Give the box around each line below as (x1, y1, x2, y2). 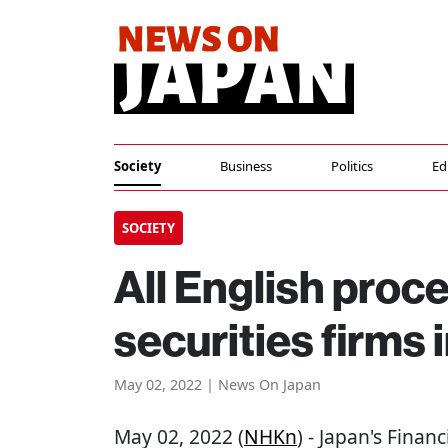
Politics (331, 157, 374, 175)
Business (220, 157, 273, 175)
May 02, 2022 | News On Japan (114, 375, 321, 394)
